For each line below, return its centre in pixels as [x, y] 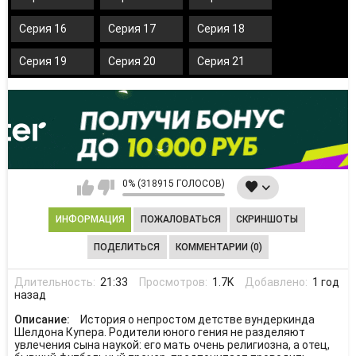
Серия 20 [132, 62]
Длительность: [56, 282]
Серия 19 [43, 62]
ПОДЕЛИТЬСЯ [127, 247]
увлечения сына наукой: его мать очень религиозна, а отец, [172, 345]
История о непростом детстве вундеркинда [197, 319]
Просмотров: [174, 282]
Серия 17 [132, 29]
